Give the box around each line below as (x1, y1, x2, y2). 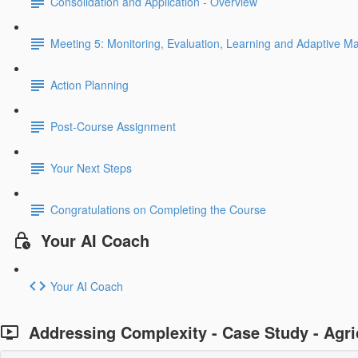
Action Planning (50, 77, 129, 93)
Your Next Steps (50, 160, 132, 177)
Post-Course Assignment (50, 118, 176, 135)
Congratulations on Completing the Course (50, 201, 266, 218)
